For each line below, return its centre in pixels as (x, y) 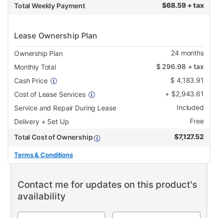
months (191, 53)
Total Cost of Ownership (54, 137)
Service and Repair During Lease (65, 108)
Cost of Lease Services (50, 94)
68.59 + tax (185, 5)
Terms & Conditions (44, 155)
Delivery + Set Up (42, 122)
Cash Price (31, 81)
